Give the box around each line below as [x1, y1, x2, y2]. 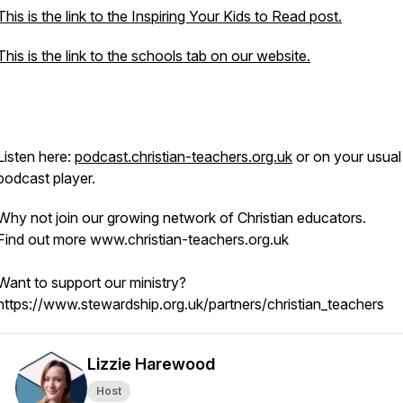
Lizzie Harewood [87, 354, 215, 373]
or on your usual [292, 148, 401, 166]
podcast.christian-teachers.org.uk [75, 148, 292, 166]
